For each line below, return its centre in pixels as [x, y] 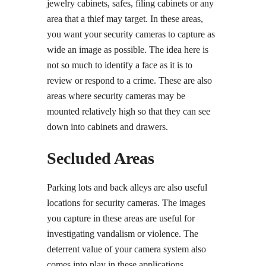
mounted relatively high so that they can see [129, 111]
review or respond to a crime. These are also [129, 80]
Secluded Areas [101, 158]
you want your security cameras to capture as [131, 34]
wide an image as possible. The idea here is [128, 50]
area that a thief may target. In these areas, [125, 19]
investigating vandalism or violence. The [123, 234]
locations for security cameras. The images [126, 203]
